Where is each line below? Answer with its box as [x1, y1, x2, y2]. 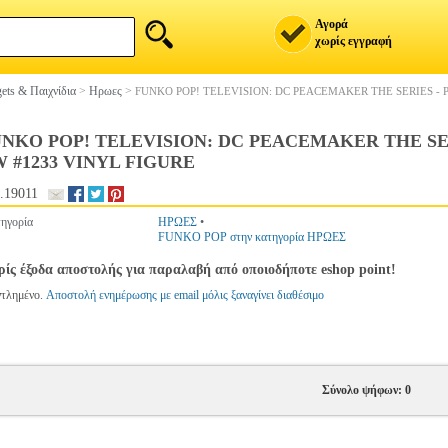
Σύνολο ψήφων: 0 [321, 383, 411, 397]
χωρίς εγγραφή [315, 34, 392, 48]
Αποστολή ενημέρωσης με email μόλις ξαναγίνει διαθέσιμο [46, 288, 324, 302]
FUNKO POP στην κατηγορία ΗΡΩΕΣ [158, 230, 346, 244]
